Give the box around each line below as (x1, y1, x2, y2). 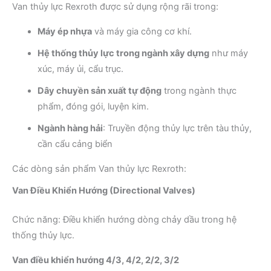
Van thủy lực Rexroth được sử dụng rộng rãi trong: (12, 1, 218, 13)
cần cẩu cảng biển (38, 139, 113, 150)
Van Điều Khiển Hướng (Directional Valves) (12, 185, 195, 197)
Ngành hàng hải (38, 123, 103, 134)
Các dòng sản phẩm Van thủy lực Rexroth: (12, 163, 186, 175)
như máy (209, 48, 248, 59)
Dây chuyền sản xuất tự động (38, 85, 162, 97)
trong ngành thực (162, 85, 237, 97)
